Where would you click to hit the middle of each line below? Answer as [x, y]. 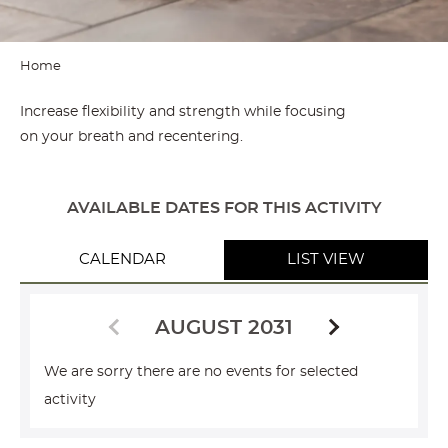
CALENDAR [122, 259]
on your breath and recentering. [133, 137]
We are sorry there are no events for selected [201, 372]
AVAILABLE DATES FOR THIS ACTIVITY [224, 208]
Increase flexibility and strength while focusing [182, 112]
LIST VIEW [326, 259]
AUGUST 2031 [224, 328]
